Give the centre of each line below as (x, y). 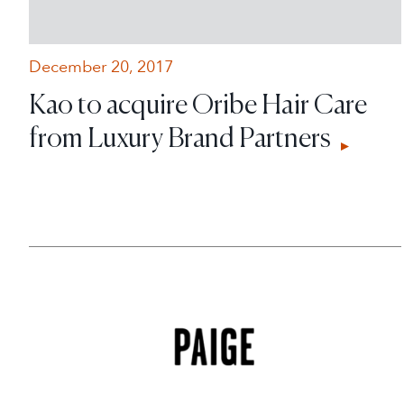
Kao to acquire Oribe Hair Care (198, 103)
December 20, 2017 (101, 67)
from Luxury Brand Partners (182, 137)
